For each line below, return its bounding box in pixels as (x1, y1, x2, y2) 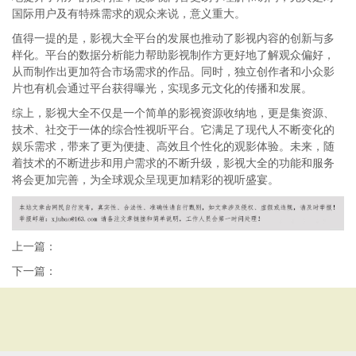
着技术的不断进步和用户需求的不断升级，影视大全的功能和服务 (12, 157, 335, 169)
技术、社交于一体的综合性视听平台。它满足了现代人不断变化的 (12, 123, 335, 136)
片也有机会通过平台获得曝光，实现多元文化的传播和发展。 (12, 82, 312, 95)
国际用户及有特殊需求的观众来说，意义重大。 (12, 7, 246, 20)
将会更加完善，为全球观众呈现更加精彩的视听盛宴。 (12, 173, 279, 186)
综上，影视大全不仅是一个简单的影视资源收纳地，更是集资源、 (12, 106, 335, 119)
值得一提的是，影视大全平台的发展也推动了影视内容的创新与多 (12, 32, 335, 44)
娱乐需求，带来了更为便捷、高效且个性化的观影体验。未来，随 (12, 140, 335, 153)
